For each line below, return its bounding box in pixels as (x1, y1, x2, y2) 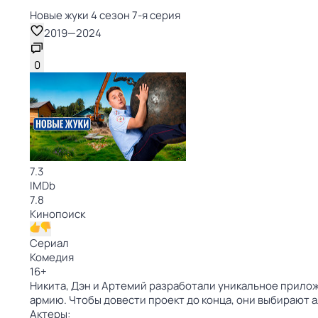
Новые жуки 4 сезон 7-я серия (30, 8, 180, 23)
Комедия (30, 250, 74, 265)
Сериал (30, 236, 69, 251)
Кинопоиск (30, 207, 85, 221)
